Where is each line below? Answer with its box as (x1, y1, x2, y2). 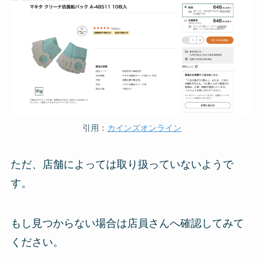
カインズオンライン (107, 123, 181, 133)
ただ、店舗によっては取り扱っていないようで (10, 158, 233, 170)
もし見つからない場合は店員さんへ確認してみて (10, 217, 244, 229)
